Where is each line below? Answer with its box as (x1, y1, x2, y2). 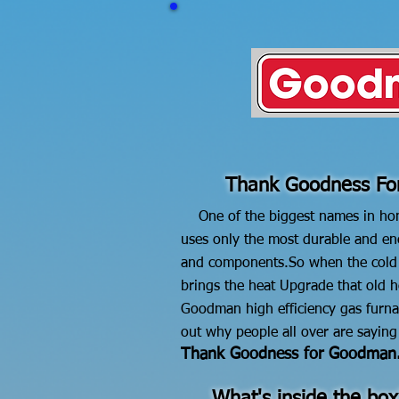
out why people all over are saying (181, 326, 397, 340)
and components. (181, 256, 289, 271)
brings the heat (181, 280, 280, 294)
